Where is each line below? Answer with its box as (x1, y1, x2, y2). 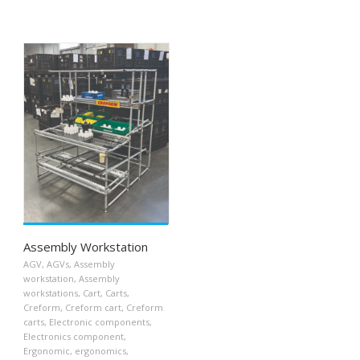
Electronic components (49, 316, 149, 328)
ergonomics (75, 345, 126, 357)
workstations (23, 287, 78, 299)
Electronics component (23, 330, 124, 342)
